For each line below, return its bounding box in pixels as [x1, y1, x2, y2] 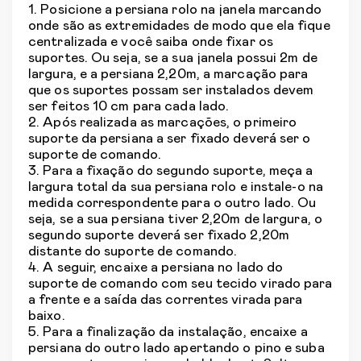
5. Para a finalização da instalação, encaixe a [28, 326, 308, 339]
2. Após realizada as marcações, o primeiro [28, 116, 297, 130]
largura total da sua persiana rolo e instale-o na [28, 180, 323, 194]
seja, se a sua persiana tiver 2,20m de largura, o [28, 213, 322, 226]
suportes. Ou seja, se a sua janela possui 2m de [28, 52, 317, 65]
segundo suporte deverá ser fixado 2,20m [28, 229, 289, 243]
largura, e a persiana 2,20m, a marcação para [28, 68, 309, 81]
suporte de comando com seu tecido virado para [28, 277, 333, 291]
